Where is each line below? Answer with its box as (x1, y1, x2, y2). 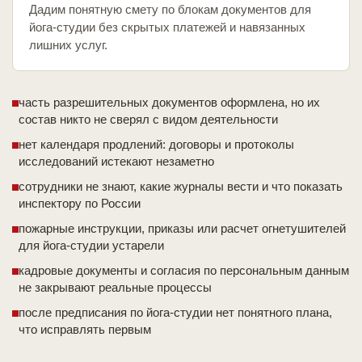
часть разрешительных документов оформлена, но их (19, 95, 320, 110)
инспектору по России (19, 196, 141, 211)
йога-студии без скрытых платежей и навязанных (29, 20, 305, 35)
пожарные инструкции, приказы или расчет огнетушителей (19, 221, 346, 236)
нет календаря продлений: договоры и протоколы (19, 137, 294, 152)
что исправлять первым (19, 322, 151, 337)
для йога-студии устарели (19, 238, 164, 253)
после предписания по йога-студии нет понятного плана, (19, 305, 332, 320)
